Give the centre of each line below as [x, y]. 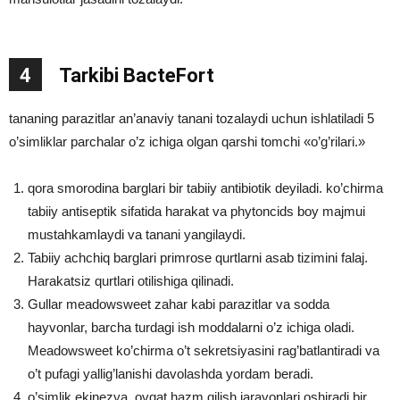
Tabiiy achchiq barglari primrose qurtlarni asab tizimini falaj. [198, 258]
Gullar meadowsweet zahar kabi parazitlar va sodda [179, 304]
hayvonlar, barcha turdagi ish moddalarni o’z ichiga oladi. [191, 328]
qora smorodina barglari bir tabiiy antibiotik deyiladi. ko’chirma [205, 188]
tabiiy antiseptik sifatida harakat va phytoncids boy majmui [196, 212]
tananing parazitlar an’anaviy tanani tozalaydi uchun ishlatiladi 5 [192, 119]
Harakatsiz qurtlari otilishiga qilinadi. [131, 281]
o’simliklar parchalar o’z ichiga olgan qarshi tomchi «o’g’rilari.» [187, 142]
